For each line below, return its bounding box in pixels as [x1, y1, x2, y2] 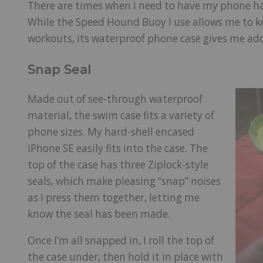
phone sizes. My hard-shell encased [28, 124, 194, 139]
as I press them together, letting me [28, 190, 200, 204]
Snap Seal [28, 61, 91, 77]
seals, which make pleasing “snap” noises [28, 174, 221, 188]
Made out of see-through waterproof [28, 92, 203, 106]
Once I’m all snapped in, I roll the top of [28, 234, 214, 248]
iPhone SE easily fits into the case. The [28, 141, 208, 155]
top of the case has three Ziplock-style [28, 157, 208, 171]
